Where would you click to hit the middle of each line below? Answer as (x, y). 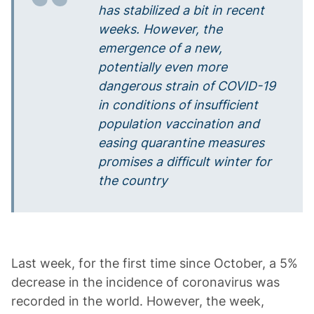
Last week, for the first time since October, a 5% (155, 263)
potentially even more (163, 67)
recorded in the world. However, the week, (138, 301)
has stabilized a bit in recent (181, 10)
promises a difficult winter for (185, 162)
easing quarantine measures (181, 143)
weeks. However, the (160, 29)
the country (133, 180)
